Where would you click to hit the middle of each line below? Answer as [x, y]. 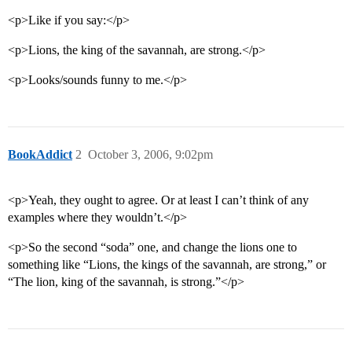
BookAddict [40, 155]
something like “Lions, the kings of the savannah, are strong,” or [167, 265]
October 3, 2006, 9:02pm [150, 155]
